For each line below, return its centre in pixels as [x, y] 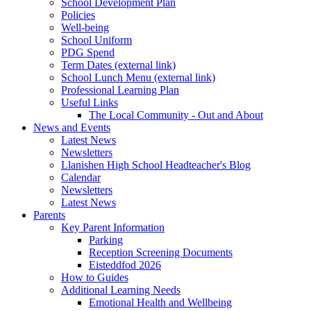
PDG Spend [88, 53]
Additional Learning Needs [121, 290]
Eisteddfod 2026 [125, 265]
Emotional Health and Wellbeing [160, 303]
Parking [106, 240]
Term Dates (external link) [118, 65]
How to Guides [95, 278]
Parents [49, 215]
